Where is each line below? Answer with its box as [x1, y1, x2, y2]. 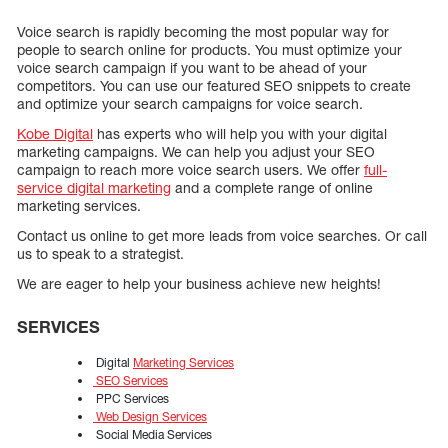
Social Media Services [93, 426, 212, 442]
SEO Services [93, 372, 168, 388]
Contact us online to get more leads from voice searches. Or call [17, 227, 427, 245]
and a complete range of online [171, 179, 373, 197]
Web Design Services [93, 408, 207, 424]
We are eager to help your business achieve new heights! [17, 275, 381, 293]
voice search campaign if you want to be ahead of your [17, 59, 367, 77]
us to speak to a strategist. [17, 245, 184, 263]
